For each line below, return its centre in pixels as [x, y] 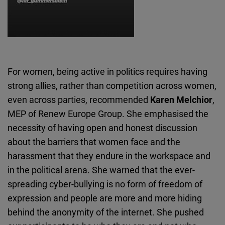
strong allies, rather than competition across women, [112, 86]
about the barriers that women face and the [94, 142]
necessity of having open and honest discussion [102, 128]
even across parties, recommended [79, 100]
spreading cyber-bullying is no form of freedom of [105, 184]
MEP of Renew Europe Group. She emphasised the [108, 114]
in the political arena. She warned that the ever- [101, 170]
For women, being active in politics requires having [107, 72]
